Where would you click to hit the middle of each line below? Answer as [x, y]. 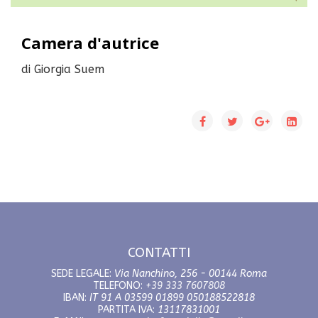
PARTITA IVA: [128, 309]
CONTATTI [159, 252]
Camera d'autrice [90, 42]
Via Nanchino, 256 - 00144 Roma [191, 273]
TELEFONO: [119, 285]
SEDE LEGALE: [83, 273]
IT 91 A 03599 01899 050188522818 [172, 297]
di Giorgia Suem [63, 69]
